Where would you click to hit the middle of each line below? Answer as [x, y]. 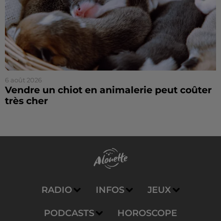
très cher [26, 101]
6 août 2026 [23, 80]
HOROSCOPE [147, 213]
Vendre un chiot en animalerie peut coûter [108, 90]
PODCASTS [69, 213]
